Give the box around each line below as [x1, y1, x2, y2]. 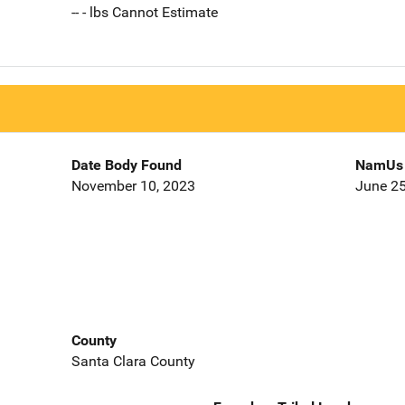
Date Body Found [71, 156, 182, 174]
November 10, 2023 [71, 177, 195, 195]
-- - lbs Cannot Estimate [71, 4, 218, 22]
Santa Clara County [71, 352, 195, 370]
